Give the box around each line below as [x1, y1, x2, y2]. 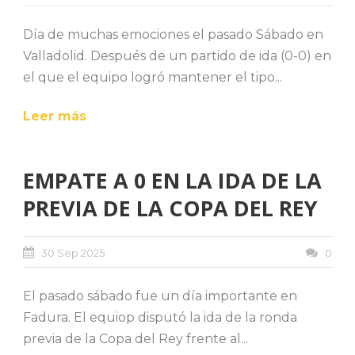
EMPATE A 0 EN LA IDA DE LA [23, 165, 322, 195]
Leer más [23, 108, 86, 124]
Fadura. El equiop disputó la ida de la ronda [23, 309, 297, 325]
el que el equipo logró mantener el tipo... [23, 69, 282, 85]
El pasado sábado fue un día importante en [23, 288, 297, 303]
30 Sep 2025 [41, 246, 105, 259]
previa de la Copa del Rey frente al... [23, 330, 248, 346]
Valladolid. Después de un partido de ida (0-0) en [23, 48, 331, 63]
